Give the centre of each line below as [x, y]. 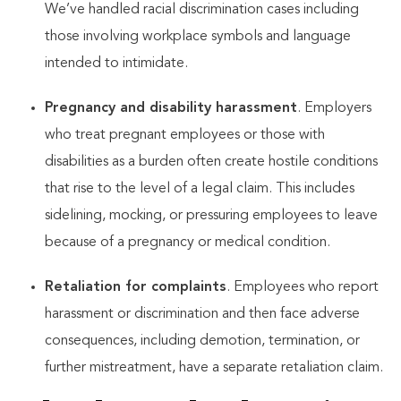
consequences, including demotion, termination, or [202, 341]
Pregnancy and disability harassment [171, 108]
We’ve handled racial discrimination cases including [202, 10]
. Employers [334, 108]
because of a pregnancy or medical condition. [188, 243]
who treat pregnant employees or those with [185, 135]
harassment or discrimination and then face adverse [202, 314]
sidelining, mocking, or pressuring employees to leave [211, 216]
